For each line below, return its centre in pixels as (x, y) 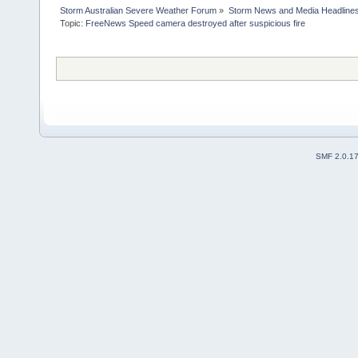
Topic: (73, 23)
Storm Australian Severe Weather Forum (139, 10)
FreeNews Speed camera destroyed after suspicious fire (196, 23)
